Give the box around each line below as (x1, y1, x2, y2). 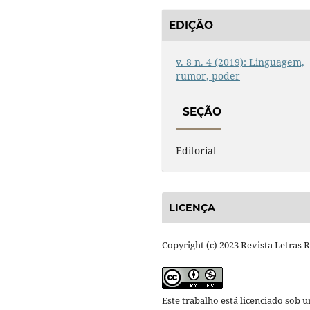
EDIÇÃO (169, 18, 213, 32)
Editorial (176, 143, 217, 157)
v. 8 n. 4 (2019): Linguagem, (176, 55, 305, 69)
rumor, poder (176, 69, 241, 82)
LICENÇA (169, 201, 215, 215)
